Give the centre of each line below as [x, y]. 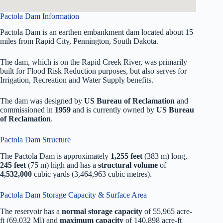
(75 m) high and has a [62, 165]
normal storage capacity [102, 211]
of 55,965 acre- [167, 211]
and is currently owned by [113, 110]
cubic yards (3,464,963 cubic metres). [92, 174]
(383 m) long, [165, 156]
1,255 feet [126, 156]
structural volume [128, 165]
